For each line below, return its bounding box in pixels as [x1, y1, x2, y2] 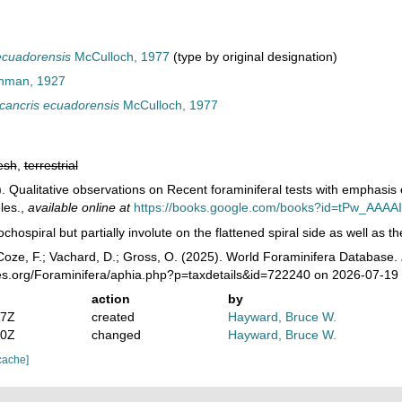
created [91, 309, 135, 324]
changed [91, 327, 141, 342]
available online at [27, 200, 130, 214]
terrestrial [23, 158, 78, 172]
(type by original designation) [169, 49, 337, 64]
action [91, 291, 130, 306]
